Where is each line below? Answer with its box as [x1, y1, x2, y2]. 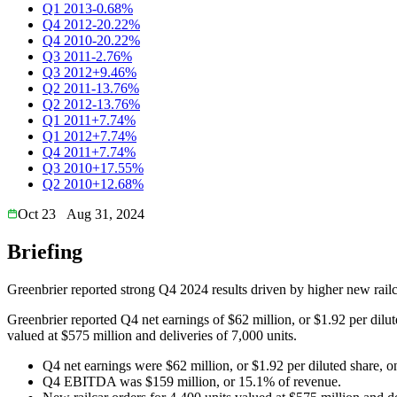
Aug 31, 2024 [66, 206, 144, 222]
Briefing [7, 239, 82, 263]
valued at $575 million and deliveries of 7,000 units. [7, 327, 297, 343]
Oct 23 [18, 206, 56, 222]
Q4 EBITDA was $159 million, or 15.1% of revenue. [43, 373, 341, 389]
